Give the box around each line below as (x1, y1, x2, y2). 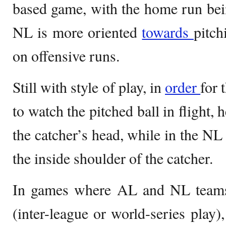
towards (142, 22, 194, 42)
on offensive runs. (13, 45, 120, 66)
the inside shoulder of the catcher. (13, 148, 213, 168)
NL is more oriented (13, 22, 142, 42)
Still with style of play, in (13, 77, 165, 97)
